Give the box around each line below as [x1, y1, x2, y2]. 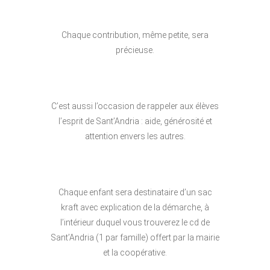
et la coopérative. [103, 248, 167, 258]
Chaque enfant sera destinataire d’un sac [58, 187, 212, 198]
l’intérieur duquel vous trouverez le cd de [60, 218, 210, 228]
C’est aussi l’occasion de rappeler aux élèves [51, 101, 219, 111]
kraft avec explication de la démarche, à [61, 202, 209, 213]
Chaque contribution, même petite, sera [61, 30, 209, 40]
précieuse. [116, 45, 154, 55]
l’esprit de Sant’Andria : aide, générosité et [58, 116, 212, 127]
